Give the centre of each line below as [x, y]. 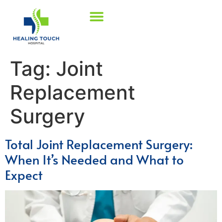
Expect [24, 174]
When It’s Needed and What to [94, 159]
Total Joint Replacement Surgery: [99, 143]
